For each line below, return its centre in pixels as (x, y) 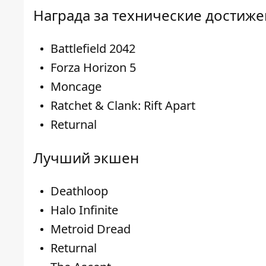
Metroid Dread (91, 229)
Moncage (76, 86)
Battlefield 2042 (93, 48)
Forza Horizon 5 (93, 67)
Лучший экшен (86, 157)
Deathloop (79, 191)
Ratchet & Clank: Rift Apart (123, 105)
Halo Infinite (84, 210)
